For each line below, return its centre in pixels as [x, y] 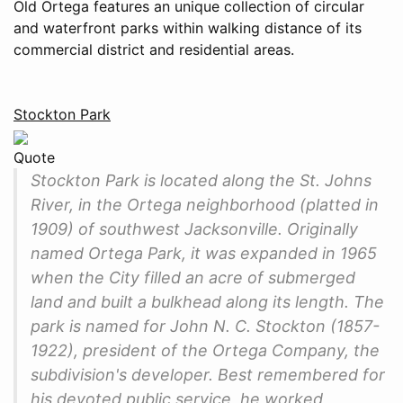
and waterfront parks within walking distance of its [188, 27]
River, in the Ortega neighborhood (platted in [205, 204]
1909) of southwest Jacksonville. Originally [194, 228]
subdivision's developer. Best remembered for [208, 374]
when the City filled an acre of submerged [193, 277]
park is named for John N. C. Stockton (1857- [205, 326]
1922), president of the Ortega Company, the [205, 350]
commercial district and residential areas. [154, 49]
